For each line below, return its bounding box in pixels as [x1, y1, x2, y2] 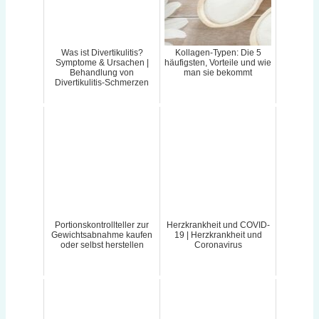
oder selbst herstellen [60, 240, 144, 251]
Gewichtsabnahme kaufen [51, 230, 152, 241]
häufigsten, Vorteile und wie [164, 58, 271, 68]
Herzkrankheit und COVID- [166, 220, 270, 231]
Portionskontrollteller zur [55, 220, 149, 231]
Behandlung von [70, 68, 134, 78]
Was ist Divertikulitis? [61, 48, 143, 58]
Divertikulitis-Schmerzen [55, 78, 149, 88]
